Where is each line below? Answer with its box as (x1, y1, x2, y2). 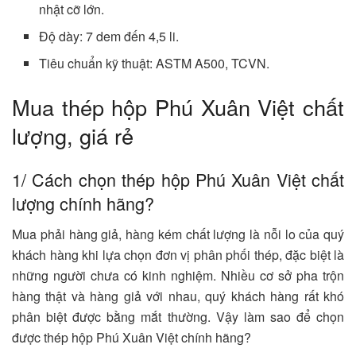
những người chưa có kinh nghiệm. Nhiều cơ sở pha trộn (12, 265, 344, 284)
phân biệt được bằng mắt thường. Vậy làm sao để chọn (12, 307, 344, 326)
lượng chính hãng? (12, 190, 154, 215)
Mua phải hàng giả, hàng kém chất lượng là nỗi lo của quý (12, 224, 344, 243)
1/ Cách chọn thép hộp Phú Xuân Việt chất (12, 166, 344, 192)
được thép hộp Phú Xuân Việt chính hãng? (12, 327, 251, 346)
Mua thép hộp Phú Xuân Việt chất (12, 91, 344, 123)
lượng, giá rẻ (12, 120, 133, 152)
